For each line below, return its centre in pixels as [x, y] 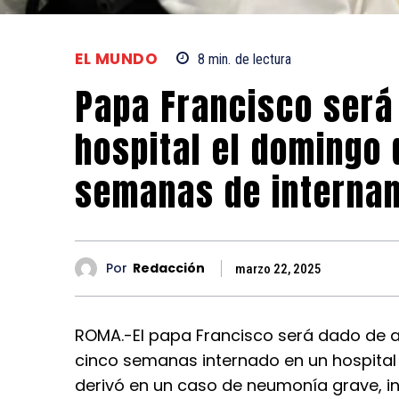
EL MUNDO [116, 58]
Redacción [169, 269]
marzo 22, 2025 [278, 269]
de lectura [263, 59]
